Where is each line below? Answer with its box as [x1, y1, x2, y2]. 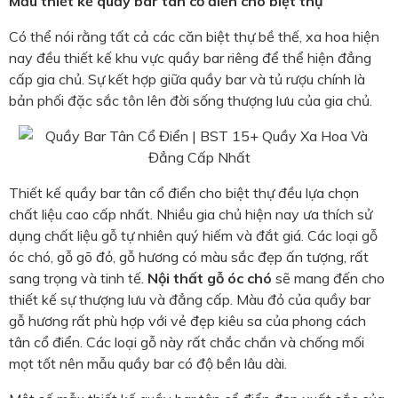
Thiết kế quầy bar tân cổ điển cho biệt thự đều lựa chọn [9, 184, 359, 203]
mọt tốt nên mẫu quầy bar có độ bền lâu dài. [9, 354, 287, 373]
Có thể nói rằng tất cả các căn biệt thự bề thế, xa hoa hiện [9, 28, 379, 46]
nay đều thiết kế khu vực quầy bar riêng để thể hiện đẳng [9, 49, 371, 68]
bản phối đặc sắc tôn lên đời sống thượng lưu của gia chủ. [9, 92, 372, 110]
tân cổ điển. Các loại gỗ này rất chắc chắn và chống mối [9, 333, 364, 352]
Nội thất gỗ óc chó [147, 269, 272, 288]
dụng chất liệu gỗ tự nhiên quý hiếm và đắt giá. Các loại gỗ [9, 227, 378, 245]
